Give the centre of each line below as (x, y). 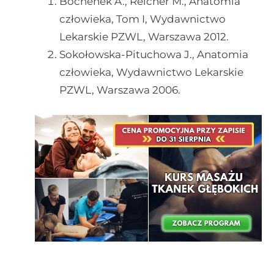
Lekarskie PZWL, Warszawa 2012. (144, 37)
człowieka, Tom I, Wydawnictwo (142, 19)
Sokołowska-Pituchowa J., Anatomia (154, 55)
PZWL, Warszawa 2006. (120, 90)
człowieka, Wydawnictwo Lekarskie (151, 72)
